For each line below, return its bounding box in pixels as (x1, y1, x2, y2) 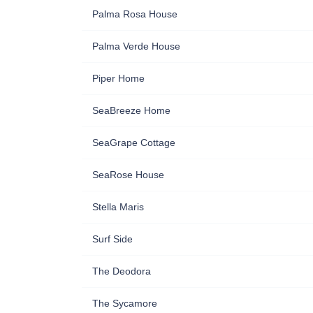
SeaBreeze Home (92, 104, 170, 116)
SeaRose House (92, 168, 164, 180)
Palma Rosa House (92, 8, 177, 20)
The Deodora (92, 265, 151, 277)
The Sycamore (92, 297, 157, 309)
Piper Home (92, 72, 145, 84)
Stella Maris (92, 201, 144, 212)
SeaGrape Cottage (92, 136, 175, 148)
